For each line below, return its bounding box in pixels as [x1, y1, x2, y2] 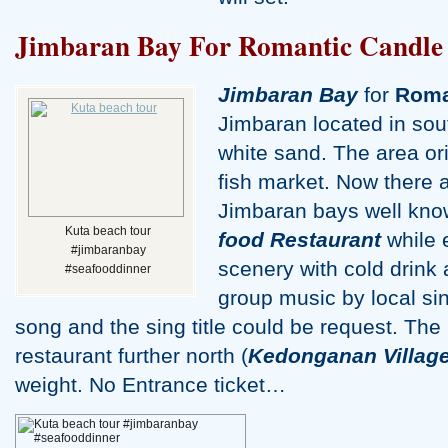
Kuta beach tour [65, 224, 151, 239]
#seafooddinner [65, 262, 151, 277]
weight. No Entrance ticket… [15, 373, 286, 397]
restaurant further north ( [15, 344, 248, 368]
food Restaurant [218, 228, 381, 252]
